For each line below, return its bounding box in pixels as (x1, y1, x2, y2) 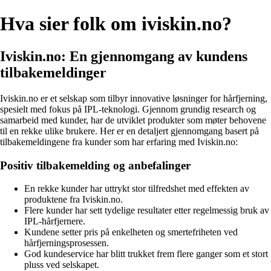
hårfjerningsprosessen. (24, 238, 109, 249)
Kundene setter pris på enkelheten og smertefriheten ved (24, 227, 238, 238)
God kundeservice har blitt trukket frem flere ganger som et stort (24, 249, 268, 260)
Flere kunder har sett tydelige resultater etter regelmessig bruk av (24, 205, 269, 216)
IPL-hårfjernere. (24, 216, 85, 227)
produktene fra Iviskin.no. (24, 194, 123, 205)
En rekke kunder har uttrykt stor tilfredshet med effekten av (24, 183, 249, 194)
